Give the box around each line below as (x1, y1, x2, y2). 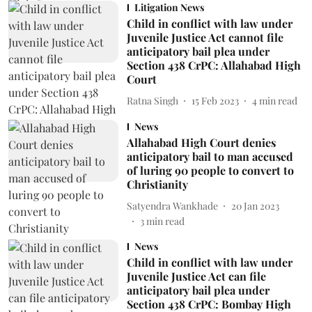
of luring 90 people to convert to (126, 163, 294, 178)
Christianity (126, 177, 188, 192)
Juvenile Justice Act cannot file (126, 30, 283, 45)
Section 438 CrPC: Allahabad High (126, 58, 301, 72)
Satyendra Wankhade (126, 198, 218, 212)
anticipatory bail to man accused (126, 149, 293, 164)
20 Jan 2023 (231, 198, 279, 212)
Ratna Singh (126, 93, 178, 107)
